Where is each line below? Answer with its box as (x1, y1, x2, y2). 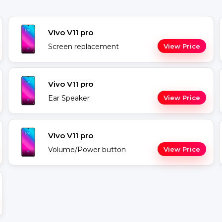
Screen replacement (48, 42, 119, 51)
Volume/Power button (48, 145, 126, 154)
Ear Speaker (48, 94, 90, 103)
